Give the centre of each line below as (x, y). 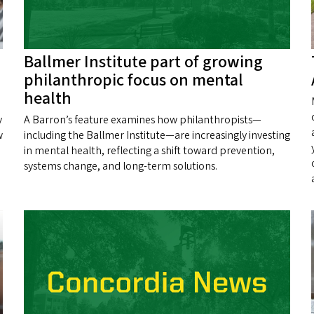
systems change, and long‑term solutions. (121, 166)
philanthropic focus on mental (134, 81)
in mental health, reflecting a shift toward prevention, (149, 151)
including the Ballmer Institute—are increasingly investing (157, 136)
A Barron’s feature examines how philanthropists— (143, 120)
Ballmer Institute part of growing (143, 62)
